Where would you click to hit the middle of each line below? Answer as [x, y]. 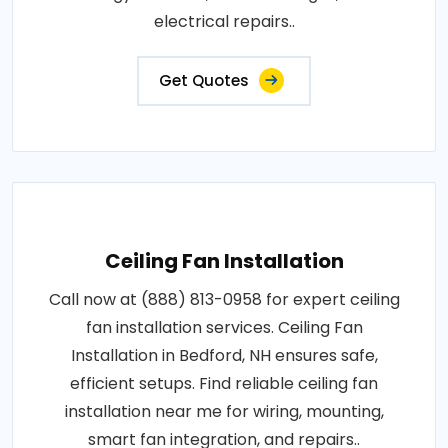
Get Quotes [204, 81]
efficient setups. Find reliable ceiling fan [224, 384]
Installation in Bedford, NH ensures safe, [224, 356]
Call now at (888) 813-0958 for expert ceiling [224, 300]
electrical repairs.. [224, 22]
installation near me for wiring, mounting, [224, 412]
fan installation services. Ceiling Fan [224, 328]
